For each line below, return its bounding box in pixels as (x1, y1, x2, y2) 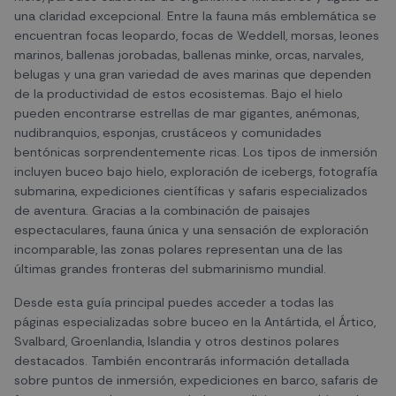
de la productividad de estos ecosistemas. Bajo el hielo (14, 86, 343, 102)
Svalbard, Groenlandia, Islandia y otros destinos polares (14, 333, 339, 349)
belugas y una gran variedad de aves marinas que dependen (14, 66, 371, 82)
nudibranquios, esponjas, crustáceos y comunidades (14, 125, 322, 141)
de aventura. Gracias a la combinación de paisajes (14, 202, 310, 218)
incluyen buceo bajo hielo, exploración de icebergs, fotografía (14, 164, 377, 179)
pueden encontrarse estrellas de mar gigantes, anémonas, (14, 105, 359, 121)
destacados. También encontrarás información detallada (14, 353, 349, 369)
